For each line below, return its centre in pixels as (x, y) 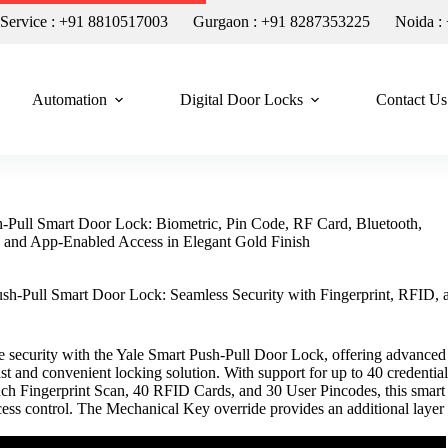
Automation (69, 99)
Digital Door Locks (241, 99)
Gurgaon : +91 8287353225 (282, 21)
